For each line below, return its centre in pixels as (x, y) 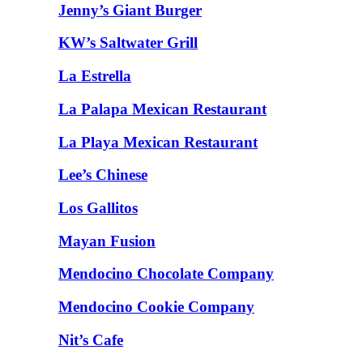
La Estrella (95, 76)
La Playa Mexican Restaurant (158, 142)
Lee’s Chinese (103, 175)
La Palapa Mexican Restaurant (162, 109)
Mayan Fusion (107, 241)
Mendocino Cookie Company (156, 307)
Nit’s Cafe (91, 340)
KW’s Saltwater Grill (128, 43)
